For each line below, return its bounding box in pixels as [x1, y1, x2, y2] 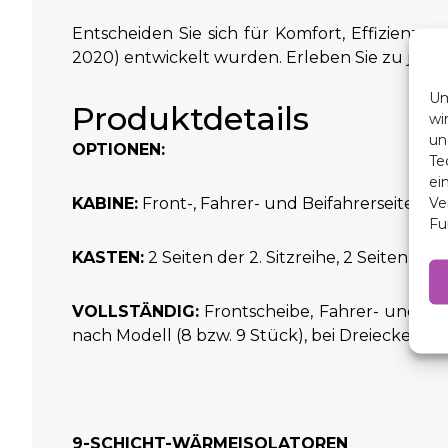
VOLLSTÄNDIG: [72, 301, 199, 321]
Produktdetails [72, 98, 309, 138]
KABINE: [72, 193, 138, 213]
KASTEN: [72, 247, 144, 267]
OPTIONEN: [72, 139, 165, 159]
